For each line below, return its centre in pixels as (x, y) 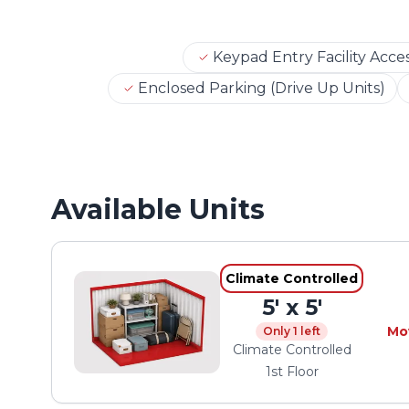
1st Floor (292, 372)
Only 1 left (292, 331)
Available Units (158, 210)
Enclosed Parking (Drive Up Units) (261, 88)
